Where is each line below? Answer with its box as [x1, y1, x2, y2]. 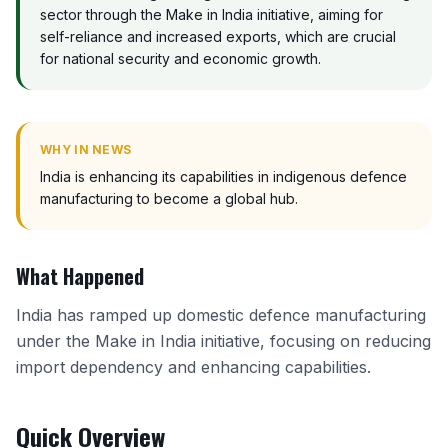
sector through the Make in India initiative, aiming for [40, 6, 383, 23]
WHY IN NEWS [40, 142, 132, 157]
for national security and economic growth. [40, 50, 321, 67]
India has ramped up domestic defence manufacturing [16, 305, 426, 325]
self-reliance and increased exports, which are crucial [40, 28, 396, 45]
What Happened [16, 261, 144, 291]
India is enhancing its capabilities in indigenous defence [40, 168, 407, 185]
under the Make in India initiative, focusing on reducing [16, 331, 431, 351]
